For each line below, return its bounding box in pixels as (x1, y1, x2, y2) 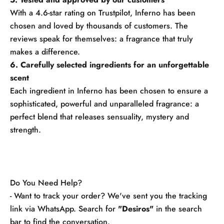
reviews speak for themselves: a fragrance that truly (10, 32, 193, 44)
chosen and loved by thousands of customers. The (10, 19, 188, 31)
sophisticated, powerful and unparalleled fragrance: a (10, 97, 199, 109)
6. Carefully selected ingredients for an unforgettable (10, 58, 209, 70)
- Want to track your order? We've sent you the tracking (10, 189, 207, 201)
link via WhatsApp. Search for (10, 202, 118, 214)
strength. (10, 123, 41, 135)
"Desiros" (118, 202, 153, 214)
